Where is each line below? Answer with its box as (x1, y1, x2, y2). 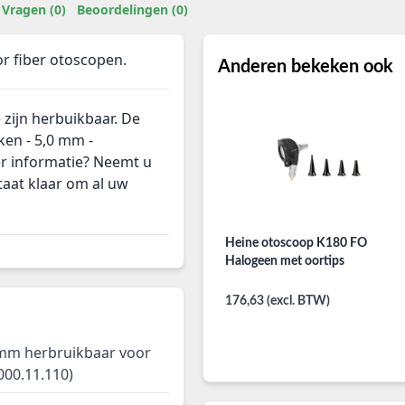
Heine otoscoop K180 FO (224, 237, 367, 250)
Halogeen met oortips (224, 255, 344, 268)
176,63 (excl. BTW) (224, 295, 330, 308)
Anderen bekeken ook (217, 58, 393, 77)
